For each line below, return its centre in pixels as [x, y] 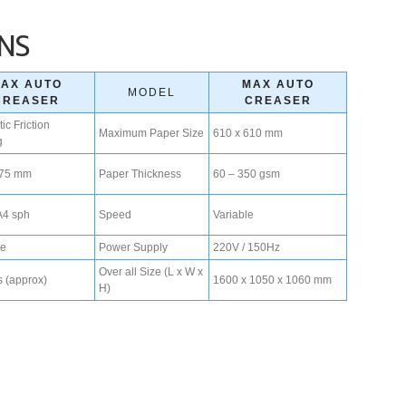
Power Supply [134, 248]
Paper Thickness [140, 174]
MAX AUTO [278, 85]
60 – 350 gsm [247, 174]
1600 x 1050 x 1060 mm [273, 280]
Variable [234, 215]
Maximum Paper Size [152, 134]
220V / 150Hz [247, 248]
